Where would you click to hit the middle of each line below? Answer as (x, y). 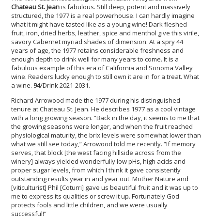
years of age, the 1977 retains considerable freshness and (97, 50)
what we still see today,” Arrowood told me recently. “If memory (103, 144)
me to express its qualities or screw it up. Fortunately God (95, 196)
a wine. (22, 85)
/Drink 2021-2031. (65, 85)
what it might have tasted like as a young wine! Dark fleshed (99, 24)
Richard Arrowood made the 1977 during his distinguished (96, 100)
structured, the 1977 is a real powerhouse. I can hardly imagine (103, 15)
